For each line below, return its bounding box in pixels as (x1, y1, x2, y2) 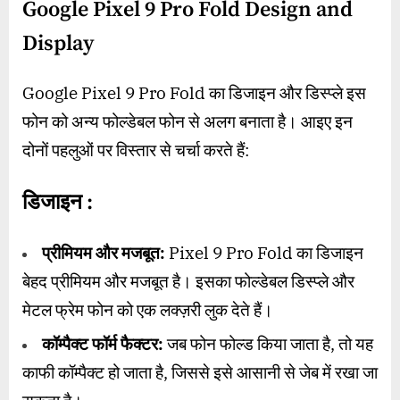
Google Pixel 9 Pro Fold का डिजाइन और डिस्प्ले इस (22, 82, 366, 104)
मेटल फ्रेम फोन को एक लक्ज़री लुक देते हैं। (22, 299, 273, 321)
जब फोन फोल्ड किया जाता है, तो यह (163, 333, 373, 355)
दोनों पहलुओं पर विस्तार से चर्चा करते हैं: (22, 139, 249, 162)
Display (22, 29, 95, 57)
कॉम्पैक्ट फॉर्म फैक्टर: (42, 333, 163, 355)
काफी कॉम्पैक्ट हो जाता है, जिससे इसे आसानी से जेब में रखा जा (22, 362, 378, 384)
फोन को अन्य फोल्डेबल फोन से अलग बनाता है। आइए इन (22, 111, 353, 133)
